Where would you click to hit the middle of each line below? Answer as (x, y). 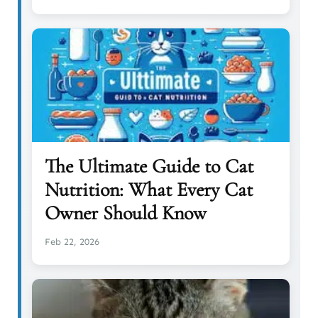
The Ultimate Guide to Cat (149, 166)
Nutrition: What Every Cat (149, 189)
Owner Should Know (126, 213)
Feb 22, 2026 (72, 241)
